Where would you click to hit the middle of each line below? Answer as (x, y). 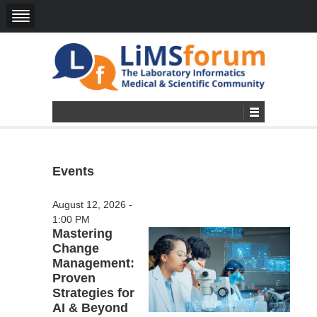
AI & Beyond (90, 307)
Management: (93, 263)
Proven (74, 278)
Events (73, 171)
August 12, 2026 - (92, 204)
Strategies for (93, 293)
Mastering (82, 233)
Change (76, 248)
